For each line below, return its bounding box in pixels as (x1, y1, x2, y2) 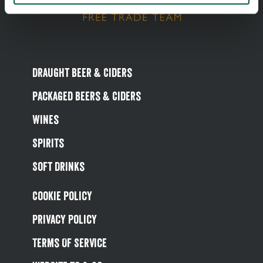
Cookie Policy (32, 189, 92, 203)
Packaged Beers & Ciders (32, 89, 141, 103)
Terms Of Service (32, 236, 107, 250)
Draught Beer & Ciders (32, 66, 132, 80)
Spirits (32, 136, 64, 150)
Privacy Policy (32, 213, 97, 227)
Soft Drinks (32, 160, 85, 174)
